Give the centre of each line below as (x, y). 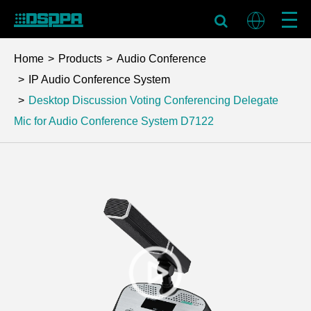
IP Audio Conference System (99, 79)
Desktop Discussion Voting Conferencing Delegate (153, 100)
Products (80, 59)
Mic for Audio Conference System (96, 121)
